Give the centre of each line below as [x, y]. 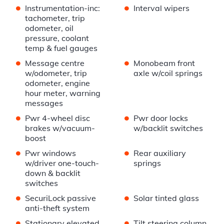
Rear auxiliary [159, 153]
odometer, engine [57, 83]
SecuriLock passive [60, 198]
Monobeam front [164, 63]
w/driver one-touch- [62, 163]
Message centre [55, 63]
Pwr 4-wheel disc [57, 118]
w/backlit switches [168, 128]
